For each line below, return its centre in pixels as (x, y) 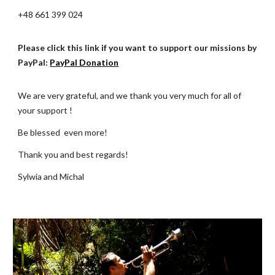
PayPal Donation (84, 62)
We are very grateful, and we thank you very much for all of (130, 95)
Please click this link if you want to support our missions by (137, 48)
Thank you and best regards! (73, 154)
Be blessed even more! (63, 132)
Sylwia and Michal (51, 176)
